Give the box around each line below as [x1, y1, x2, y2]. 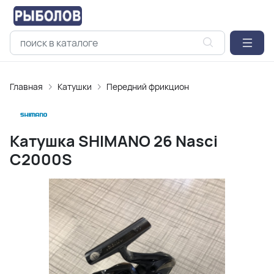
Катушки [57, 81, 92, 92]
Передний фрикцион [106, 81, 189, 92]
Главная [10, 81, 43, 92]
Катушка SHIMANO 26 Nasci [10, 130, 218, 152]
